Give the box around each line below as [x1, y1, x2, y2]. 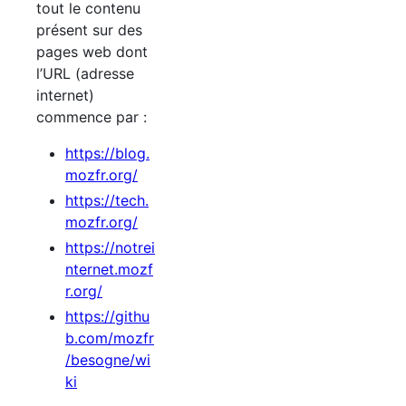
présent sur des [36, 21, 142, 40]
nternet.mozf [65, 260, 153, 279]
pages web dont [36, 43, 148, 62]
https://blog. [65, 144, 150, 163]
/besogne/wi [65, 351, 150, 370]
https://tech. [65, 191, 149, 210]
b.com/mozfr [65, 329, 154, 348]
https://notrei [65, 238, 155, 257]
